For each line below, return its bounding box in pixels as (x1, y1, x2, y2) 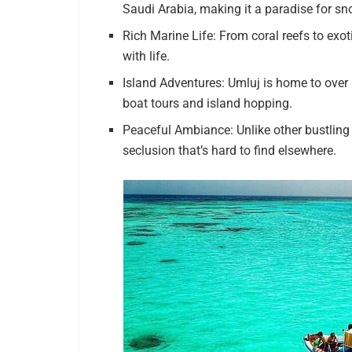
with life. (123, 49, 170, 64)
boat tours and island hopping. (123, 96, 293, 112)
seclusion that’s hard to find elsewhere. (123, 143, 337, 159)
